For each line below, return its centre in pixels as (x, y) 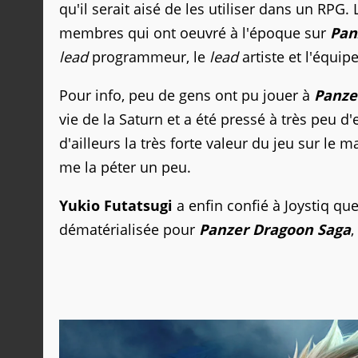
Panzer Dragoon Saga (275, 230)
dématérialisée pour (129, 230)
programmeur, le (149, 57)
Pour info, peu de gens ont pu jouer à (187, 95)
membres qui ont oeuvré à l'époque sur (195, 33)
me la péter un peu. (125, 167)
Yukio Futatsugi (116, 206)
